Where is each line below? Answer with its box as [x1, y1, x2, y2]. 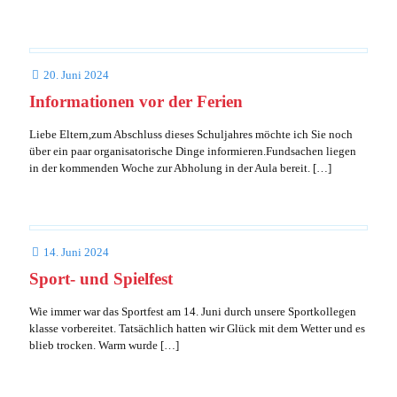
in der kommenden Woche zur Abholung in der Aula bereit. [29, 161, 310, 175]
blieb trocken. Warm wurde [29, 339, 158, 352]
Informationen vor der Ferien [29, 92, 243, 111]
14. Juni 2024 [43, 245, 109, 259]
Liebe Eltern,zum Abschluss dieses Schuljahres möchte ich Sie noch [29, 128, 353, 141]
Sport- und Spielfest [29, 269, 173, 288]
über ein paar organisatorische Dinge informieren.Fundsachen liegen [29, 144, 356, 158]
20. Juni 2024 [43, 68, 109, 82]
